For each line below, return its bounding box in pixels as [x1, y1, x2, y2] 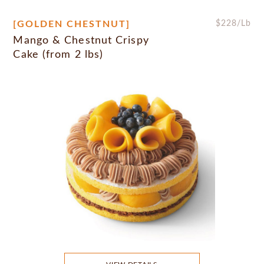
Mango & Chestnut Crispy [13, 35, 149, 47]
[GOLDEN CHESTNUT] [13, 19, 131, 29]
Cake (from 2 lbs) [13, 49, 104, 61]
